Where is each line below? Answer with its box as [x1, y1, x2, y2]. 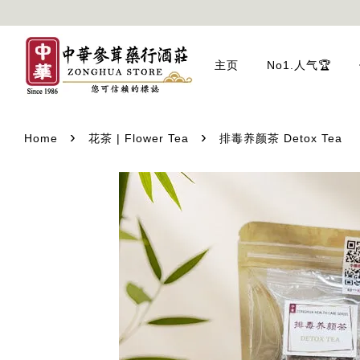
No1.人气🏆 [267, 59, 332, 72]
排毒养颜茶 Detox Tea [219, 132, 342, 145]
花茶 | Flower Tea [88, 132, 189, 145]
